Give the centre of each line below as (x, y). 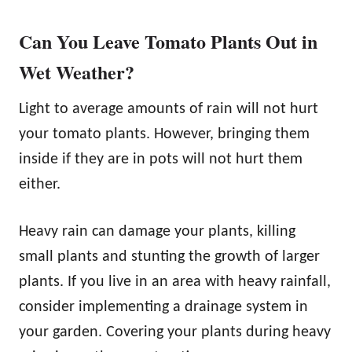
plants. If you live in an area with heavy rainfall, (175, 282)
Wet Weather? (77, 72)
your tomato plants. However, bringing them (164, 135)
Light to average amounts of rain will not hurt (169, 110)
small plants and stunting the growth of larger (169, 257)
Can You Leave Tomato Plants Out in (168, 42)
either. (40, 185)
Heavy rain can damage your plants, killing (157, 232)
